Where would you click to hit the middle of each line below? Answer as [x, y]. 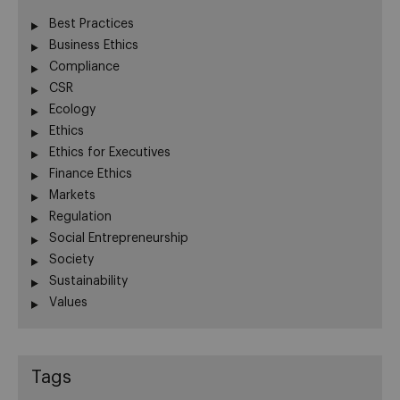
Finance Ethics [91, 174]
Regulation [80, 217]
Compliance [84, 67]
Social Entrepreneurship [119, 238]
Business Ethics [94, 45]
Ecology [72, 109]
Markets [72, 195]
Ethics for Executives [110, 152]
